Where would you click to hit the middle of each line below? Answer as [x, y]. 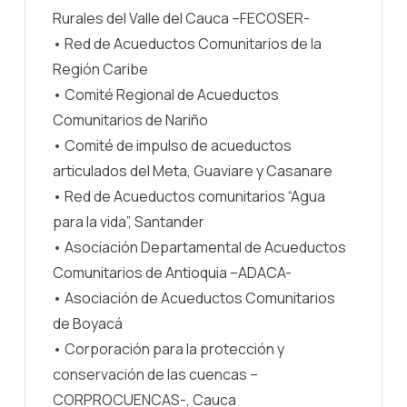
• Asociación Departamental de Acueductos [199, 247]
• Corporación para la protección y [169, 348]
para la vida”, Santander [129, 221]
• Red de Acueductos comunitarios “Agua [189, 196]
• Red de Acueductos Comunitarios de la [187, 43]
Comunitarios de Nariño [130, 119]
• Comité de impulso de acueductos [172, 145]
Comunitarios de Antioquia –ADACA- [172, 272]
